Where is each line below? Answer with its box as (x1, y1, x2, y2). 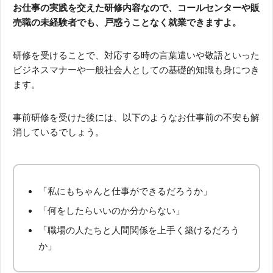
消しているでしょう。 (13, 126, 104, 137)
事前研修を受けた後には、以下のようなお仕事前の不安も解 (13, 112, 260, 122)
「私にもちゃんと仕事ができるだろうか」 (38, 185, 212, 196)
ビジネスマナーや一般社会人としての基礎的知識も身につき (13, 64, 260, 75)
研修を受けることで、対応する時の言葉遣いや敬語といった (13, 49, 260, 60)
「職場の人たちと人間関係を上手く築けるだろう (38, 224, 239, 235)
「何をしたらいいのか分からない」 (38, 205, 185, 216)
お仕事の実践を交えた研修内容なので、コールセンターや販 (13, 2, 260, 13)
